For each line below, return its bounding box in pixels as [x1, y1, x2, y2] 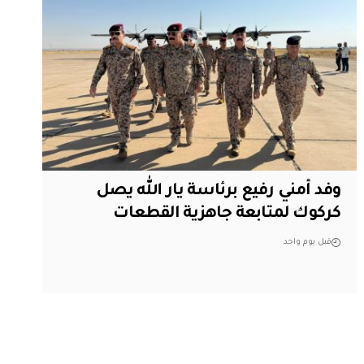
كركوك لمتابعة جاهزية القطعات [112, 206, 341, 224]
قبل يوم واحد [284, 238, 332, 248]
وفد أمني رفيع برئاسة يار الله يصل [96, 183, 341, 201]
